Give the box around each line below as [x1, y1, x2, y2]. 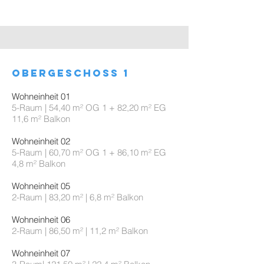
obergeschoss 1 [12, 67, 129, 80]
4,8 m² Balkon [12, 158, 65, 169]
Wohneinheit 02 [12, 136, 70, 147]
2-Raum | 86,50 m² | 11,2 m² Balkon [12, 225, 148, 236]
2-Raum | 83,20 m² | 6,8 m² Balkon [12, 192, 143, 203]
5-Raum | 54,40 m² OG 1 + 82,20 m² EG [12, 102, 166, 113]
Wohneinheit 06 [12, 214, 70, 225]
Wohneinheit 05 [12, 180, 70, 192]
